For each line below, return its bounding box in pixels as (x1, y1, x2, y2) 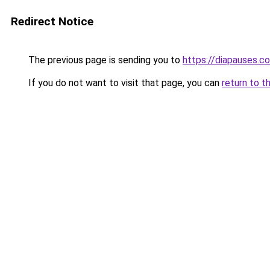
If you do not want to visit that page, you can (26, 77, 222, 89)
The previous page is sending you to (26, 54, 183, 66)
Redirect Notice (11, 14, 93, 28)
